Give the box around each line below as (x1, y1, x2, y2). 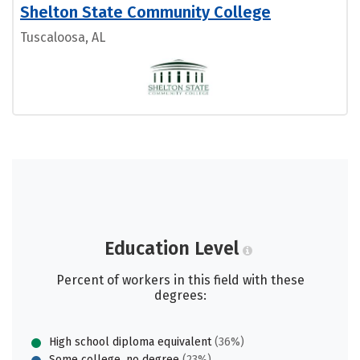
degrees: (153, 287, 207, 303)
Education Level (104, 236, 239, 260)
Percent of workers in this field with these (55, 272, 305, 288)
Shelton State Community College (20, 2, 271, 22)
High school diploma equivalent (49, 334, 211, 349)
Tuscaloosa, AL (20, 29, 105, 45)
